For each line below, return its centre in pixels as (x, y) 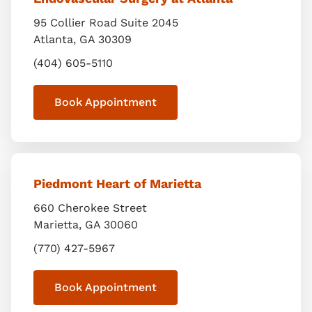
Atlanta (53, 39)
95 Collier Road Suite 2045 (106, 23)
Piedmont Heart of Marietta (117, 184)
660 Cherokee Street (90, 208)
